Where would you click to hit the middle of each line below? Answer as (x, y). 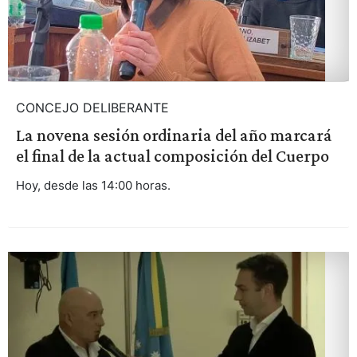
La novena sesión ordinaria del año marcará (174, 135)
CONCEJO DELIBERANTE (92, 108)
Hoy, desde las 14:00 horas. (93, 186)
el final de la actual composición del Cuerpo (172, 156)
